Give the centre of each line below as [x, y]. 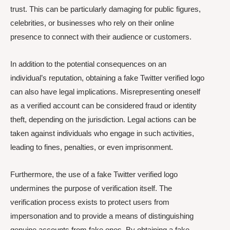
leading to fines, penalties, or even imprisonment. [92, 147]
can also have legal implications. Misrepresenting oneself [105, 91]
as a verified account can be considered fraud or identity [103, 105]
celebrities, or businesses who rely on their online [92, 23]
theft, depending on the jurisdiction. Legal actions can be [103, 119]
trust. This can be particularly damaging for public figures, [106, 9]
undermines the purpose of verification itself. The [91, 188]
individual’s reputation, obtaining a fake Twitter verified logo [107, 78]
